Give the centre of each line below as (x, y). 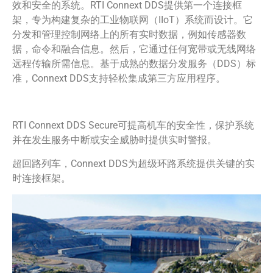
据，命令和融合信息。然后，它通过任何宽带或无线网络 (134, 49)
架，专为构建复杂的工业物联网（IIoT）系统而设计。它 (133, 20)
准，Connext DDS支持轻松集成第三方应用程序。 (119, 79)
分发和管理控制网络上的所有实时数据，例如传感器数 (129, 35)
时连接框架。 (41, 178)
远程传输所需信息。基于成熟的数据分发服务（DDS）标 (134, 64)
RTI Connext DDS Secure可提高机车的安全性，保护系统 (133, 126)
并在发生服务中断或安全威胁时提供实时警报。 (115, 140)
